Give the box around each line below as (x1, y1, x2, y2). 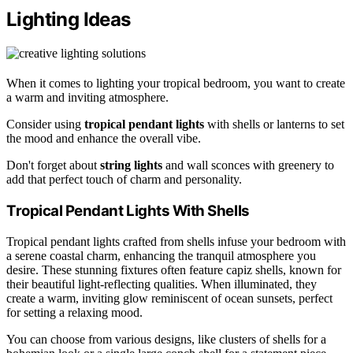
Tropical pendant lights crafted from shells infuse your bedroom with (6, 234, 346, 248)
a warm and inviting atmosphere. (6, 91, 169, 105)
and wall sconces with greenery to (162, 158, 334, 173)
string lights (100, 158, 162, 173)
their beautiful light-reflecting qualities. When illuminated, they (6, 277, 317, 291)
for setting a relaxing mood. (6, 305, 143, 319)
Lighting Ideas (6, 8, 131, 32)
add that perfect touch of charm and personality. (6, 173, 242, 187)
